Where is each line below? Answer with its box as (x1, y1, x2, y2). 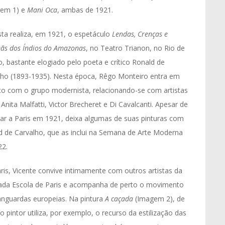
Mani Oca (27, 5, 57, 15)
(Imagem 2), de (135, 194, 185, 203)
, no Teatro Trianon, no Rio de (86, 43, 185, 53)
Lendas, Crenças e (112, 29, 168, 39)
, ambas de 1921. (57, 5, 113, 15)
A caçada (105, 194, 135, 203)
